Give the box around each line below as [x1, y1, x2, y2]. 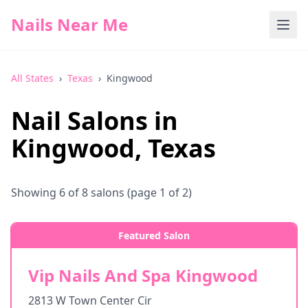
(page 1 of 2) [124, 185, 192, 200]
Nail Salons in [11, 104, 178, 137]
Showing [11, 185, 59, 200]
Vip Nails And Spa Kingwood [28, 264, 258, 287]
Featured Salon [118, 229, 190, 242]
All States [11, 71, 54, 85]
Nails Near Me [11, 13, 128, 36]
